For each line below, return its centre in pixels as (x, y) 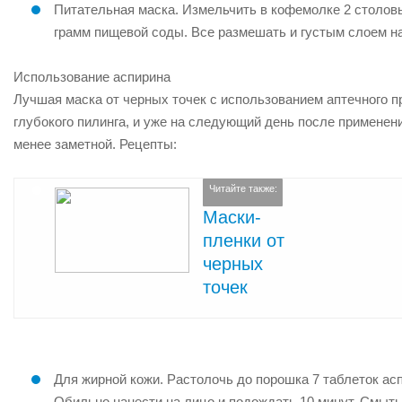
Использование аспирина (92, 77)
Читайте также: (243, 189)
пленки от (244, 240)
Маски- (232, 217)
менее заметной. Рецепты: (95, 144)
